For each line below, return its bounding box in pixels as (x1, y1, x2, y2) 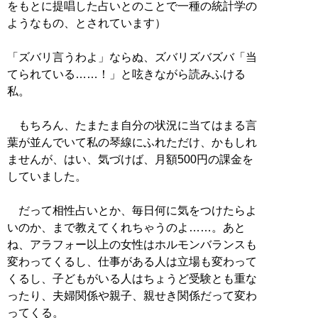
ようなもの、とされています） (7, 16, 166, 29)
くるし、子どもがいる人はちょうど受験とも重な (7, 272, 257, 285)
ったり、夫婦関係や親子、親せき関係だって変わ (7, 289, 257, 302)
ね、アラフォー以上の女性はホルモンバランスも (7, 238, 257, 251)
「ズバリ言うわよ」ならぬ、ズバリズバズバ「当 (7, 50, 257, 63)
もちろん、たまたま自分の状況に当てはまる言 (7, 119, 257, 131)
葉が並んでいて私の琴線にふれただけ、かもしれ (7, 136, 257, 148)
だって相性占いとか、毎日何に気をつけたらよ (7, 204, 257, 216)
